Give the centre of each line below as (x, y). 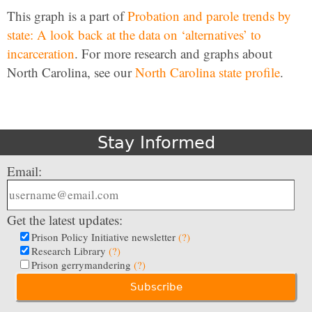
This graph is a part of (67, 16)
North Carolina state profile (208, 72)
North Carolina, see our (71, 72)
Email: (24, 171)
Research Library (70, 251)
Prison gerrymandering (83, 265)
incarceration (41, 53)
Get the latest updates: (65, 220)
